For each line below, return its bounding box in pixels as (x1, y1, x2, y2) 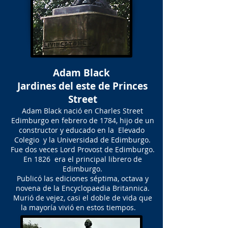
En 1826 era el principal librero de (23, 154, 142, 164)
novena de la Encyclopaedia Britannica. (15, 183, 150, 193)
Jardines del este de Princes (17, 79, 148, 93)
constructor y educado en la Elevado (18, 125, 147, 135)
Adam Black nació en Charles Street (22, 106, 143, 116)
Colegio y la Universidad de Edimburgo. (14, 135, 151, 145)
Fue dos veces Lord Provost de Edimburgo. (10, 145, 155, 154)
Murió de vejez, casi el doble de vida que (13, 193, 152, 203)
